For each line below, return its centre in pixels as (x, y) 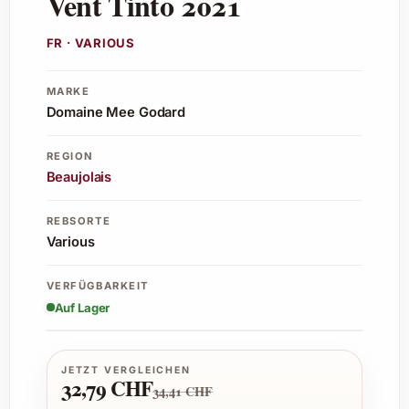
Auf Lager (82, 307)
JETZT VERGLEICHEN (126, 371)
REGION (70, 156)
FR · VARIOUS (91, 43)
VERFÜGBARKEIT (97, 285)
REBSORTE (79, 220)
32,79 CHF (107, 388)
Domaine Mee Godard (115, 113)
